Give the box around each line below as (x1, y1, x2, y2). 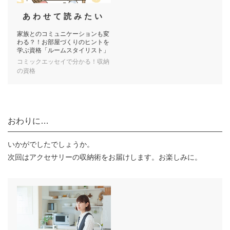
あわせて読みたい (23, 12, 105, 21)
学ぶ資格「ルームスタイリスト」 (16, 47, 109, 54)
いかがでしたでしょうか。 (8, 140, 94, 149)
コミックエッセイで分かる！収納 (16, 58, 109, 66)
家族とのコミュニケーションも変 (16, 30, 109, 38)
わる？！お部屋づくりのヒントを (16, 39, 109, 46)
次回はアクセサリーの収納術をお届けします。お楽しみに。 (8, 153, 202, 162)
